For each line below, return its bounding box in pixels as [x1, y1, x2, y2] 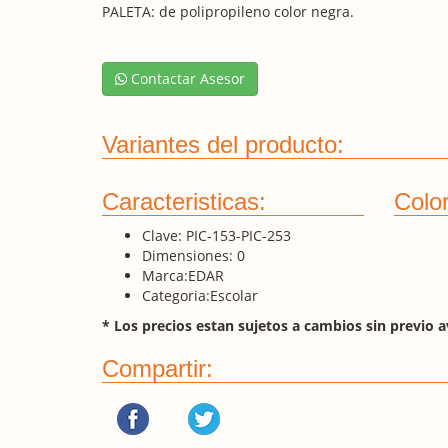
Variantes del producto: [102, 130, 344, 158]
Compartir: [102, 354, 213, 382]
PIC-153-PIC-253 [186, 225, 291, 245]
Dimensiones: [142, 245, 233, 265]
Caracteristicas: [102, 187, 266, 215]
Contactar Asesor [127, 68, 245, 88]
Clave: [142, 225, 186, 245]
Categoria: [142, 285, 210, 305]
